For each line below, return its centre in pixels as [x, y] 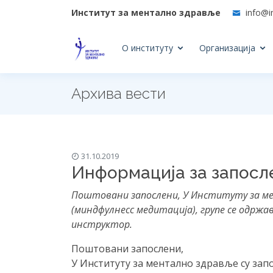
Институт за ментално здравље [146, 12]
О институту [147, 48]
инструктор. [102, 224]
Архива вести [119, 94]
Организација [227, 48]
